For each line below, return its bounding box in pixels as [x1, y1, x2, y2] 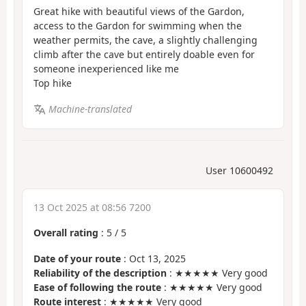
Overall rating [33, 225, 98, 239]
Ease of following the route [33, 281, 161, 294]
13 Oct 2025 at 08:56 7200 [33, 200, 151, 214]
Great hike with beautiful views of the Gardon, [33, 4, 245, 18]
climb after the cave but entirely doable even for [33, 47, 255, 61]
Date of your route [33, 252, 121, 266]
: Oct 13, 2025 [121, 252, 186, 266]
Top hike [33, 76, 72, 89]
